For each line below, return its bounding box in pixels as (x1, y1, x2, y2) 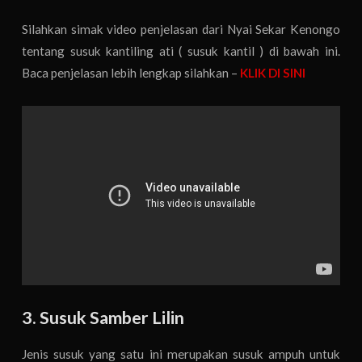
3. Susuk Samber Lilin (22, 307, 185, 329)
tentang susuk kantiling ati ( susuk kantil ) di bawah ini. (22, 44, 340, 59)
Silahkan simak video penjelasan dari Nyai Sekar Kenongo (22, 22, 340, 37)
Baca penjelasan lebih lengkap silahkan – (22, 65, 241, 81)
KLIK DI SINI (240, 65, 306, 81)
